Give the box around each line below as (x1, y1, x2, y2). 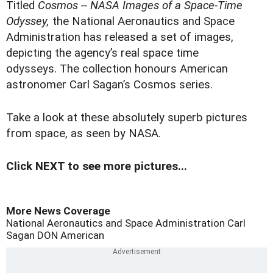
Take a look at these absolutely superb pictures (6, 110, 247, 124)
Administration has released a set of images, (6, 30, 233, 44)
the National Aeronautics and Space (49, 14, 235, 28)
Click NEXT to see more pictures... (6, 159, 187, 173)
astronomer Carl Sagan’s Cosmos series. (6, 77, 213, 91)
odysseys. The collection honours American (6, 62, 228, 76)
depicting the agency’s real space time (6, 46, 199, 60)
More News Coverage (6, 204, 110, 217)
